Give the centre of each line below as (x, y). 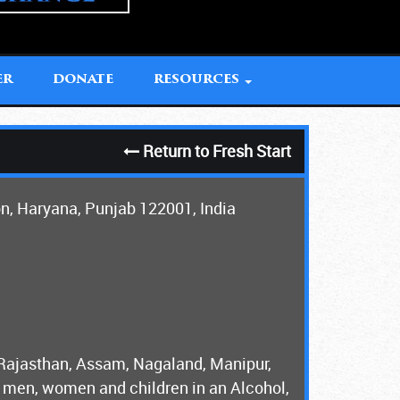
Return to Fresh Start (215, 150)
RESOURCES (198, 79)
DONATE (83, 79)
